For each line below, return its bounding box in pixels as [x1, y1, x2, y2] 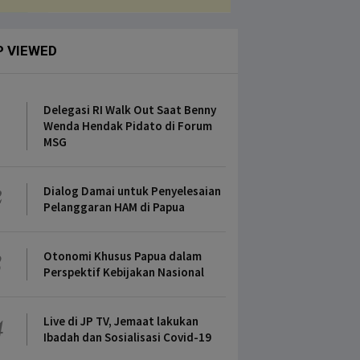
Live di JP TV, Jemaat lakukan [43, 313, 198, 329]
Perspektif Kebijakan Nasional [43, 264, 204, 280]
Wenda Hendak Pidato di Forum [43, 118, 212, 133]
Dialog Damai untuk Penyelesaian [43, 183, 221, 198]
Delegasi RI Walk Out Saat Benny [43, 102, 216, 117]
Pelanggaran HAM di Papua [43, 199, 185, 215]
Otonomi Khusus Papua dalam [43, 248, 202, 264]
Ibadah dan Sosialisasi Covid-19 [43, 329, 211, 345]
